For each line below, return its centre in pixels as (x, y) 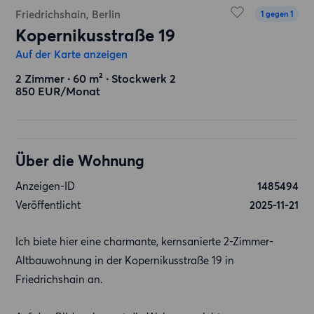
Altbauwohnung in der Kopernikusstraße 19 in (125, 260)
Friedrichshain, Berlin (68, 14)
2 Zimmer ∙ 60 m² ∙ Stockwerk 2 (96, 78)
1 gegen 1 (277, 14)
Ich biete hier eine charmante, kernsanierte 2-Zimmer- (145, 241)
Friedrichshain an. (60, 279)
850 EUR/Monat (58, 91)
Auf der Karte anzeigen (72, 54)
